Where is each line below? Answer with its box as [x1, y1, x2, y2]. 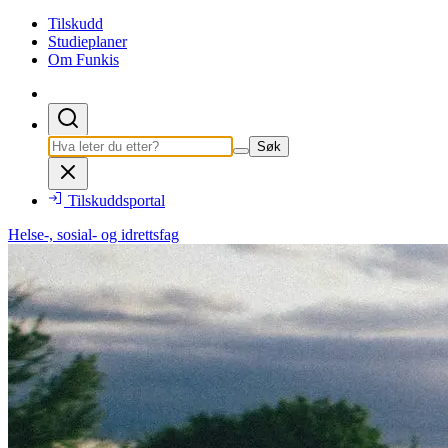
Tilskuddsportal [68, 191, 165, 209]
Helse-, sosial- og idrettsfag [8, 225, 179, 243]
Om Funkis [48, 50, 119, 68]
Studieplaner [48, 32, 127, 50]
